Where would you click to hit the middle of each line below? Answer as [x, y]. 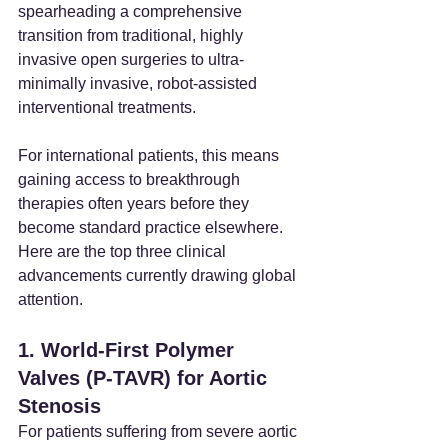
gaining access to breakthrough [131, 179]
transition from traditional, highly [132, 35]
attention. [50, 299]
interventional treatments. [107, 107]
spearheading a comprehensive [132, 11]
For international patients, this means [150, 155]
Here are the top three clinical [124, 251]
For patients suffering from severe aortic [159, 431]
